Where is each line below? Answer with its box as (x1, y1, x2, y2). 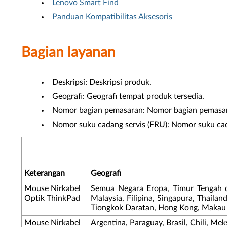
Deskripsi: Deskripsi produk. (52, 78, 152, 86)
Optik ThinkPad (24, 194, 80, 202)
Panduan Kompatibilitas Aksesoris (52, 13, 172, 21)
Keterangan (24, 169, 65, 177)
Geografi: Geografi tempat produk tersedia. (52, 92, 204, 100)
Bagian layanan (21, 45, 116, 59)
